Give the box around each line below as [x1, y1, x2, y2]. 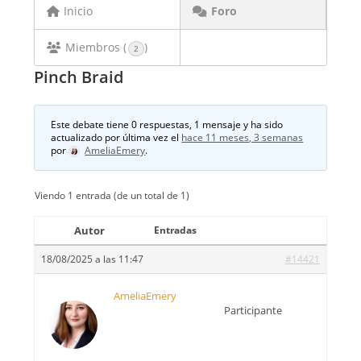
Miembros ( [65, 39, 127, 55]
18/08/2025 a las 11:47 [41, 252, 144, 266]
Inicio [64, 3, 93, 19]
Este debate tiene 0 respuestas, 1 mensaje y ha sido [51, 118, 284, 131]
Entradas [154, 223, 197, 237]
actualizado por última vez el [51, 131, 182, 144]
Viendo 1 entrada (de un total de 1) [35, 189, 190, 202]
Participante [224, 303, 282, 317]
